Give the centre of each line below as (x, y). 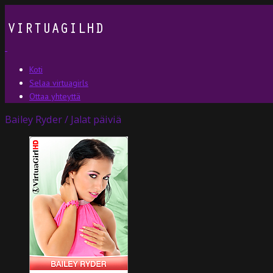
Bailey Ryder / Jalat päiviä (63, 120)
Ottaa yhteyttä (55, 96)
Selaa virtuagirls (59, 83)
